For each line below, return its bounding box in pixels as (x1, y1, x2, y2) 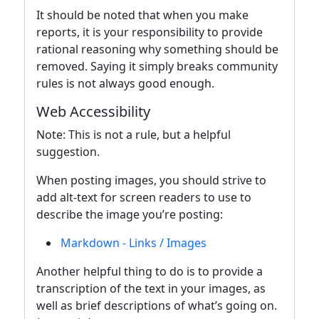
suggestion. (36, 143, 100, 159)
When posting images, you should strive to (36, 172, 266, 188)
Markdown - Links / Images (61, 234, 206, 251)
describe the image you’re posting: (36, 206, 223, 222)
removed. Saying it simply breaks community (36, 58, 278, 74)
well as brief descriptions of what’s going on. (36, 297, 277, 313)
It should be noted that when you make (36, 6, 249, 23)
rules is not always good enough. (36, 75, 214, 91)
